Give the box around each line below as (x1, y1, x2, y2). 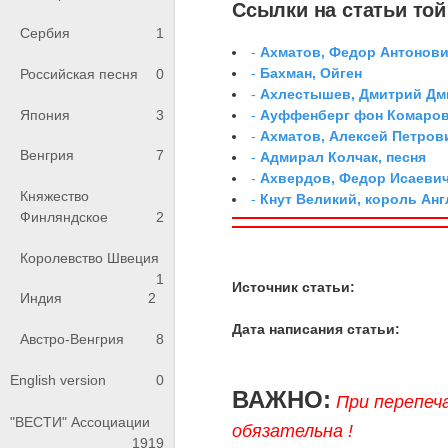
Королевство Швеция (20, 249, 159, 266)
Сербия (20, 25, 70, 42)
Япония (20, 106, 70, 123)
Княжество (20, 188, 89, 205)
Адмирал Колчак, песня (260, 148, 427, 165)
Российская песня (20, 66, 138, 83)
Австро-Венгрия (20, 330, 124, 347)
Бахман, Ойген (260, 64, 363, 81)
